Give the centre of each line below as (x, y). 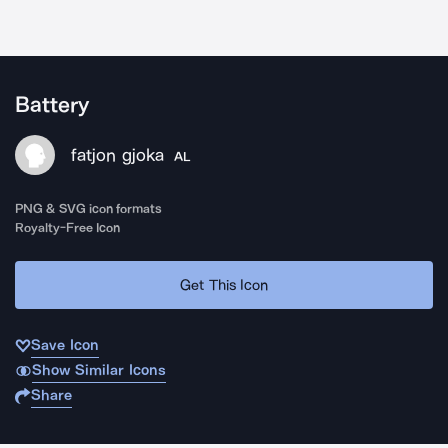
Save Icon (65, 345)
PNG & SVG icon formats (89, 208)
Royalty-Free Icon (68, 227)
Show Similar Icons (98, 370)
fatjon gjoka (117, 155)
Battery (52, 105)
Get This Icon (224, 284)
